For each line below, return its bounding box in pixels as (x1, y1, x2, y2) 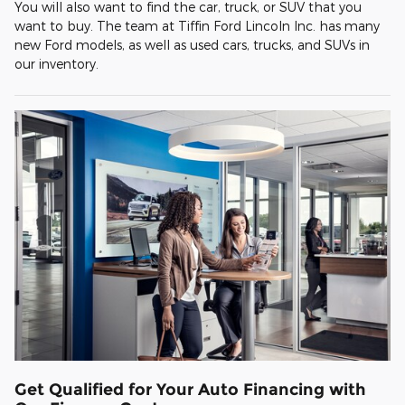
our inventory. (14, 55, 99, 71)
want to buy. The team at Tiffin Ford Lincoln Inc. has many (14, 17, 380, 33)
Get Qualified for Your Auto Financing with (14, 380, 366, 400)
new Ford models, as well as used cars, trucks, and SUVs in (14, 36, 370, 52)
